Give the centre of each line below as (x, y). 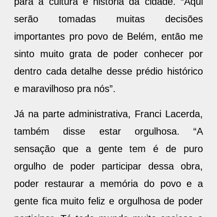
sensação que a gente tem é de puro (108, 148)
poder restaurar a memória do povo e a (108, 183)
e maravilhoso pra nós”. (65, 88)
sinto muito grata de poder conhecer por (108, 54)
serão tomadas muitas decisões (108, 19)
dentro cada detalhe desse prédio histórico (108, 71)
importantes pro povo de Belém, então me (108, 36)
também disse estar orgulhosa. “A (108, 131)
